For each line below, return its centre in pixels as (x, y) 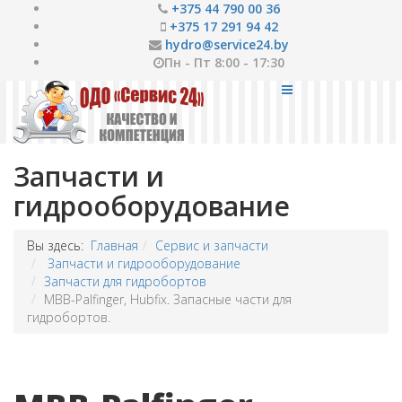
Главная (114, 245)
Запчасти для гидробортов (125, 281)
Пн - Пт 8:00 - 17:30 (224, 62)
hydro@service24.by (227, 44)
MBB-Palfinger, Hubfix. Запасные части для (168, 299)
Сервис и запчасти (212, 245)
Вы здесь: (59, 245)
